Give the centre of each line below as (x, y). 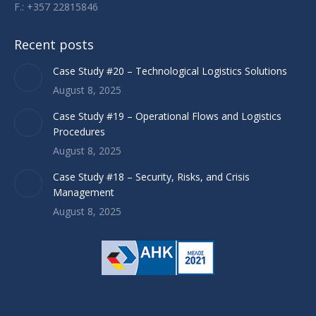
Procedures (79, 132)
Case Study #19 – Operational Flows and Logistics (167, 116)
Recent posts (54, 45)
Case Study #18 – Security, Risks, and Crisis (151, 177)
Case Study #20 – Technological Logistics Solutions (170, 71)
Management (84, 193)
